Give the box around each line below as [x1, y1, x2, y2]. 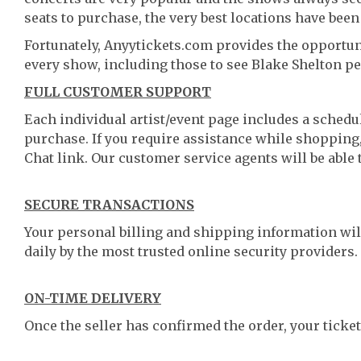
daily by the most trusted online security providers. [24, 243, 358, 259]
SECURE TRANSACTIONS [24, 197, 194, 213]
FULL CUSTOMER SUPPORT [24, 84, 211, 100]
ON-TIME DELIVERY [24, 290, 161, 306]
